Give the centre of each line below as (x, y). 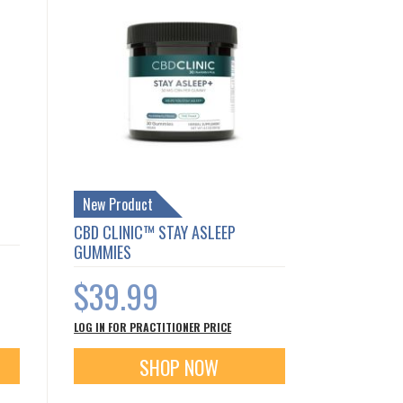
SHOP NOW (179, 367)
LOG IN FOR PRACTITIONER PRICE (153, 327)
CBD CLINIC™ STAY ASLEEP (155, 233)
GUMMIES (103, 252)
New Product (118, 205)
